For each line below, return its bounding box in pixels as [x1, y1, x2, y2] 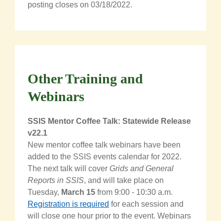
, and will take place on [84, 176, 164, 185]
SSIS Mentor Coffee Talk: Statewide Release [28, 117, 191, 126]
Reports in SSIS [28, 176, 84, 185]
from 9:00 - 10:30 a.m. [95, 188, 173, 197]
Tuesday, [28, 188, 61, 197]
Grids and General [110, 164, 174, 173]
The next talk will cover [28, 164, 110, 173]
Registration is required [28, 200, 109, 209]
